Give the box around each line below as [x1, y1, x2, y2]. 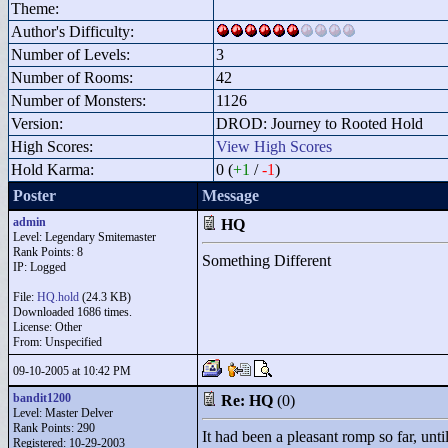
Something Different [202, 252, 331, 269]
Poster [13, 187, 56, 204]
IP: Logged [13, 260, 66, 274]
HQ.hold [37, 290, 79, 304]
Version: [11, 115, 63, 132]
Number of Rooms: [11, 69, 133, 86]
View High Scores [216, 138, 332, 155]
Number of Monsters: [11, 92, 146, 109]
